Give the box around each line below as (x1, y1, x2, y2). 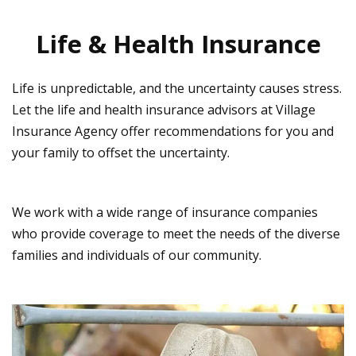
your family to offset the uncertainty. (12, 144, 230, 162)
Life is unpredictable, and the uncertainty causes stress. (12, 79, 342, 98)
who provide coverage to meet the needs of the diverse (12, 225, 340, 243)
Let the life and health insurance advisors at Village (12, 101, 315, 119)
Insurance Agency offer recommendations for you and (12, 122, 334, 141)
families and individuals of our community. (12, 246, 261, 265)
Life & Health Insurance (35, 27, 321, 61)
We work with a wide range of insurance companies (12, 203, 318, 222)
